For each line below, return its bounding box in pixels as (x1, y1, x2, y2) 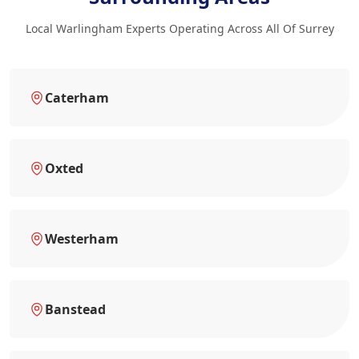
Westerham (45, 229, 119, 248)
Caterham (45, 88, 109, 107)
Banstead (45, 300, 106, 318)
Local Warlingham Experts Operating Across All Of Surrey (25, 20, 334, 36)
